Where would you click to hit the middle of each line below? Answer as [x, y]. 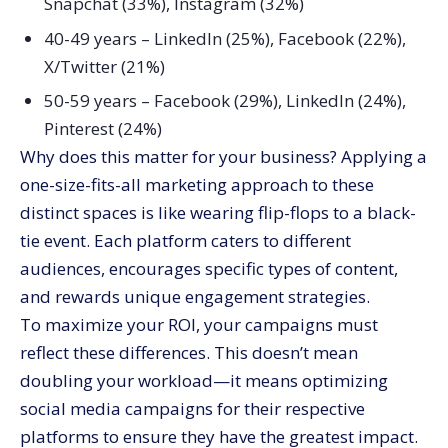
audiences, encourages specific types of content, [209, 269]
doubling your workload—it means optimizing [204, 381]
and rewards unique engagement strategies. [195, 297]
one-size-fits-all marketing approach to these [197, 185]
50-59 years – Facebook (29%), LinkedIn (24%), [224, 101]
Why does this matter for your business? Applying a [223, 157]
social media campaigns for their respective [192, 409]
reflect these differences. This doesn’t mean [189, 353]
